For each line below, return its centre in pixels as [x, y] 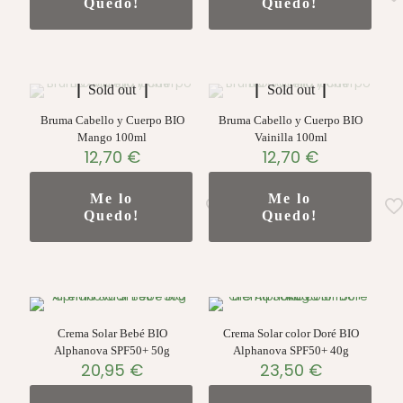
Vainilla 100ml [291, 138]
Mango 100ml [112, 138]
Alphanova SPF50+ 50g [112, 351]
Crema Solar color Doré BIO [291, 334]
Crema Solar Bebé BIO [112, 334]
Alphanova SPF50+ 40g [291, 351]
